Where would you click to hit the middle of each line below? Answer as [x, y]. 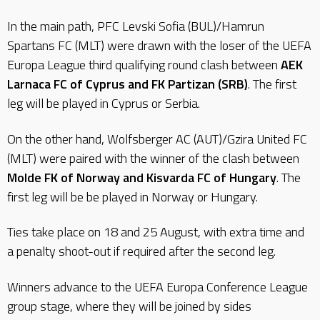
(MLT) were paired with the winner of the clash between [153, 158]
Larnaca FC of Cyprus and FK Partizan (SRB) [127, 84]
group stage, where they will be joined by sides [129, 306]
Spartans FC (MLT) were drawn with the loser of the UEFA [159, 46]
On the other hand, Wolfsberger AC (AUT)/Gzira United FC [157, 139]
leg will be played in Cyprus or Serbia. [104, 104]
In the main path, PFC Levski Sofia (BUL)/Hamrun [136, 26]
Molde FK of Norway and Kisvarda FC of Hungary [142, 177]
